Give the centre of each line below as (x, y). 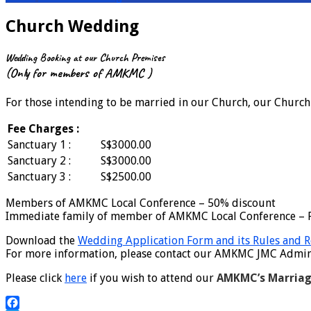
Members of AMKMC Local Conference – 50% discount (141, 203)
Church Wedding (72, 26)
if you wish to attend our (152, 278)
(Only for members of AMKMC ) (79, 73)
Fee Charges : (43, 129)
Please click (35, 278)
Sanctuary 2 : (39, 161)
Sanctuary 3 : (39, 177)
